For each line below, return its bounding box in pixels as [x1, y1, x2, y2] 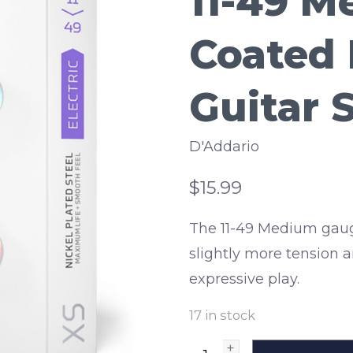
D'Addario [189, 138, 259, 155]
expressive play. [189, 270, 299, 288]
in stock [205, 307, 255, 323]
